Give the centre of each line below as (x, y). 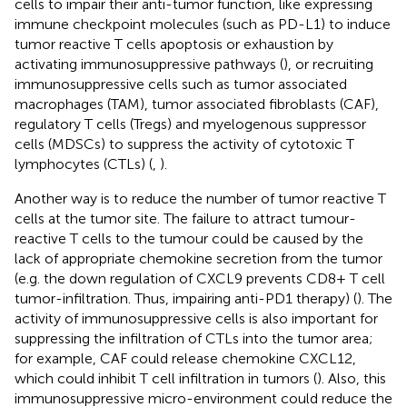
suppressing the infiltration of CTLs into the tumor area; (194, 338)
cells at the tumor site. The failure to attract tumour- (185, 218)
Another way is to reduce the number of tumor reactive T (200, 198)
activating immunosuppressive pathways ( (149, 64)
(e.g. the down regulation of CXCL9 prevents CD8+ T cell (200, 278)
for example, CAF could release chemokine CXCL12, (185, 358)
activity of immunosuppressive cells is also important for (196, 318)
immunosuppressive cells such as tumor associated (181, 84)
